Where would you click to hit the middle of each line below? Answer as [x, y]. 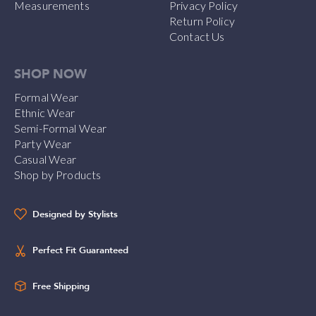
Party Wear [43, 144]
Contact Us [197, 36]
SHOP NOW [50, 74]
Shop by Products [58, 175]
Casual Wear [45, 159]
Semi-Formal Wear [61, 128]
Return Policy [202, 21]
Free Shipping [61, 286]
